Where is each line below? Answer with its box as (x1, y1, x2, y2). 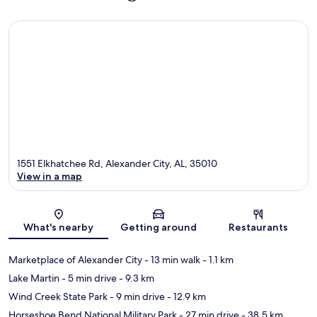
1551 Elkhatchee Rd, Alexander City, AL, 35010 (17, 157, 217, 171)
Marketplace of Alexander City (8, 253, 142, 267)
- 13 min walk (142, 253, 200, 267)
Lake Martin (8, 272, 59, 285)
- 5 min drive (59, 272, 117, 285)
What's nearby (23, 221, 94, 234)
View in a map (17, 170, 82, 183)
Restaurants (229, 221, 289, 234)
